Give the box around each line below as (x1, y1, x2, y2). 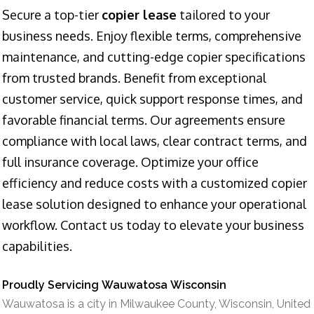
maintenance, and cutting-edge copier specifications (2, 48, 306, 64)
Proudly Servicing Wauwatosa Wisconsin (2, 278, 226, 292)
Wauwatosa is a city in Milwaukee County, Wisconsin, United (2, 296, 310, 310)
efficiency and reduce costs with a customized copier (2, 175, 307, 191)
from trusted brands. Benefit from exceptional (2, 69, 266, 86)
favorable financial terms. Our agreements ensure (2, 111, 285, 128)
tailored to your (177, 6, 270, 22)
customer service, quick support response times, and (2, 90, 303, 107)
